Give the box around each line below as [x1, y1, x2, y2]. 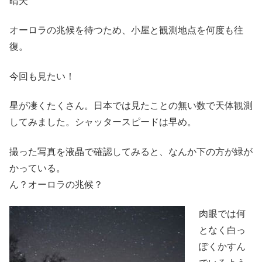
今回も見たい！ [9, 71, 75, 81]
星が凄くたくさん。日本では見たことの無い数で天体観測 [9, 101, 253, 111]
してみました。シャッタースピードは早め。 [9, 117, 196, 127]
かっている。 [9, 163, 65, 173]
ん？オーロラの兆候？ [9, 179, 103, 189]
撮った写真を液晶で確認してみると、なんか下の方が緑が [9, 146, 253, 157]
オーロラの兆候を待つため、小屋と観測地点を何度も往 [9, 25, 243, 36]
